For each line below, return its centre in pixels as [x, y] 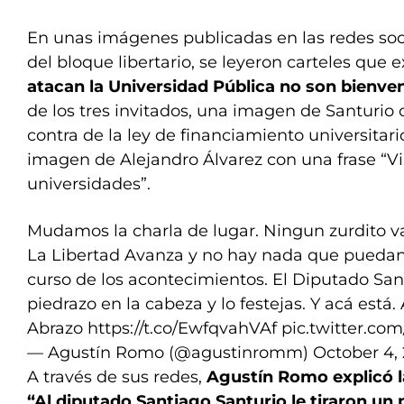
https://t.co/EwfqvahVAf [182, 328]
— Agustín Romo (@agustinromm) [170, 353]
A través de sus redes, [117, 377]
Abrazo [57, 328]
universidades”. [89, 184]
